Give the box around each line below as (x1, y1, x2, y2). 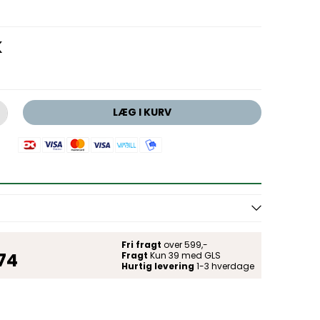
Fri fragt (121, 238, 161, 251)
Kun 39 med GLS (147, 249, 221, 261)
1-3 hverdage (194, 259, 254, 272)
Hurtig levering (121, 259, 194, 272)
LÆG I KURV (112, 104, 171, 119)
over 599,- (161, 238, 208, 251)
